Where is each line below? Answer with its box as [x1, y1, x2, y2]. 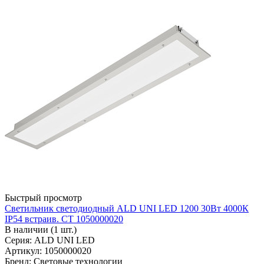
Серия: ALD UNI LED [5, 235, 95, 246]
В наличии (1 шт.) [5, 225, 77, 235]
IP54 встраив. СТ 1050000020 [5, 214, 123, 225]
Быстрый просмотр [5, 193, 82, 203]
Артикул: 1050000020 [5, 246, 91, 256]
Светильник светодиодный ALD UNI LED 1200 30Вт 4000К [5, 203, 249, 214]
